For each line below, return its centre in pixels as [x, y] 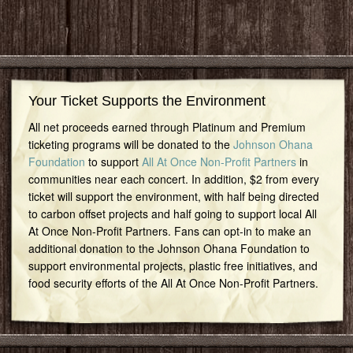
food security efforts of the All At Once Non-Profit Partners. [173, 282]
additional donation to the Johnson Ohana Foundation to [169, 248]
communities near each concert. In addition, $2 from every [173, 178]
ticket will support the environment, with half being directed [173, 196]
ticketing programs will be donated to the [130, 144]
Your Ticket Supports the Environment [147, 100]
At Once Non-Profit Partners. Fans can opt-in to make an [169, 230]
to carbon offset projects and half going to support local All [172, 213]
